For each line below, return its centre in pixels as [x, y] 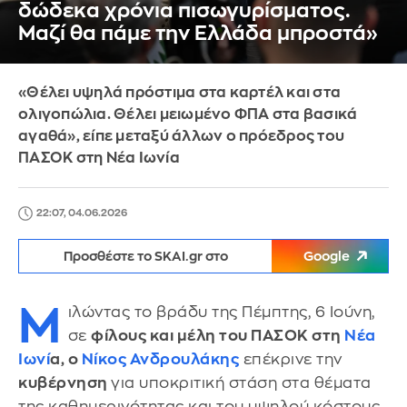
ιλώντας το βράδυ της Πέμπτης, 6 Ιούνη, [221, 312]
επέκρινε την [291, 359]
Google [327, 256]
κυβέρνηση [65, 383]
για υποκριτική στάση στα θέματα [241, 383]
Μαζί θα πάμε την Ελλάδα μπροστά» [198, 34]
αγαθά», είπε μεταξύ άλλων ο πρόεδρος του [181, 136]
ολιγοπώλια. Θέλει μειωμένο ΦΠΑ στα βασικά [188, 114]
